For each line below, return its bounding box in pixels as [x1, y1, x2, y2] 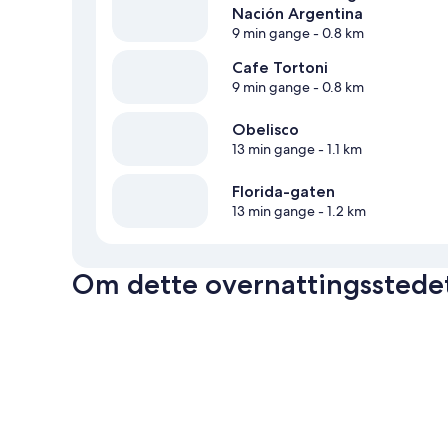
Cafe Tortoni [232, 57, 328, 77]
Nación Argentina [232, 3, 363, 23]
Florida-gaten [232, 181, 335, 201]
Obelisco [232, 119, 299, 139]
